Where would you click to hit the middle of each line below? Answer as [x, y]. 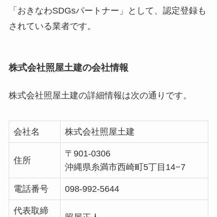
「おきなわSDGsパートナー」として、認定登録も [107, 11]
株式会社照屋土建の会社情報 [68, 67]
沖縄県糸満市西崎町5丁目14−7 [125, 167]
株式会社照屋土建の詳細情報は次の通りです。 [100, 95]
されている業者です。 [52, 26]
